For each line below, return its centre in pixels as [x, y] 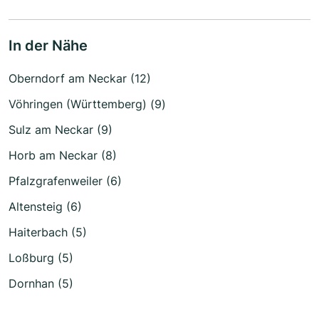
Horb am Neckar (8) [63, 155]
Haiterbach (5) [48, 232]
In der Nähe [48, 45]
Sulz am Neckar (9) [61, 129]
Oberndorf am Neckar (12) [80, 78]
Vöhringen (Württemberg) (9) [87, 104]
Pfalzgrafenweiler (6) [65, 181]
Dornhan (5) [41, 283]
